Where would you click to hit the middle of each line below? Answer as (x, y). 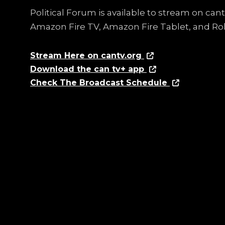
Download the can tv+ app (88, 69)
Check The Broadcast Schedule (100, 83)
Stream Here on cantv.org (87, 55)
